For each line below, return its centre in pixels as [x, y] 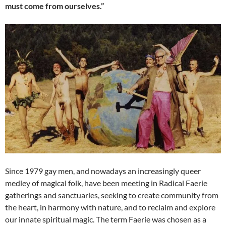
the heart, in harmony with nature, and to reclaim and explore [110, 207]
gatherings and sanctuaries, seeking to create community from [112, 195]
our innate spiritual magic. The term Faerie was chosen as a [106, 219]
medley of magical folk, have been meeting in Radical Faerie [106, 183]
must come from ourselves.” [54, 6]
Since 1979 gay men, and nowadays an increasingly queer [103, 171]
